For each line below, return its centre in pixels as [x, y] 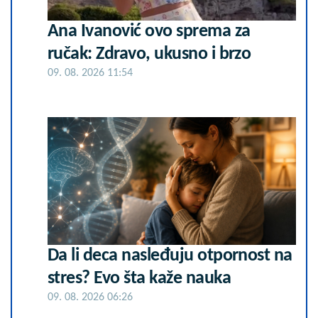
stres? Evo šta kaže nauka [139, 279]
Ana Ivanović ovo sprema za [149, 32]
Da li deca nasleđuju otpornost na [170, 256]
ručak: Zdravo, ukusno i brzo [149, 54]
